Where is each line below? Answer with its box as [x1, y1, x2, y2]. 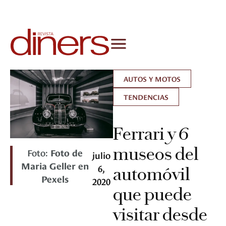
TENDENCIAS [124, 92, 168, 102]
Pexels [41, 172, 69, 185]
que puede [113, 184, 192, 205]
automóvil [113, 163, 190, 185]
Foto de [50, 146, 83, 159]
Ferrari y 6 [113, 123, 189, 145]
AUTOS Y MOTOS [124, 74, 181, 84]
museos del [113, 143, 199, 165]
